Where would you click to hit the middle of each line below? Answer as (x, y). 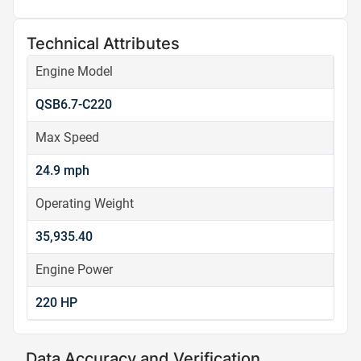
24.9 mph (62, 170)
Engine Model (74, 71)
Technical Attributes (103, 44)
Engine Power (74, 270)
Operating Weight (85, 203)
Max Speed (67, 137)
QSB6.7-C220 (74, 104)
